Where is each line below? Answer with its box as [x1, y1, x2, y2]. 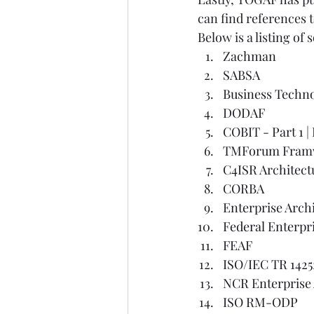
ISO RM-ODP [223, 294, 298, 311]
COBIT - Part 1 [223, 123, 303, 141]
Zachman [223, 48, 276, 65]
